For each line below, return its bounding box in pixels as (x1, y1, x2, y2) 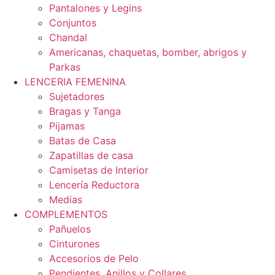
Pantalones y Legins (49, 2, 142, 15)
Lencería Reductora (49, 179, 139, 192)
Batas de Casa (49, 134, 116, 147)
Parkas (49, 61, 80, 74)
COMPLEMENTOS (25, 208, 107, 221)
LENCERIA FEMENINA (25, 76, 126, 88)
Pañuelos (49, 223, 91, 236)
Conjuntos (49, 17, 96, 29)
